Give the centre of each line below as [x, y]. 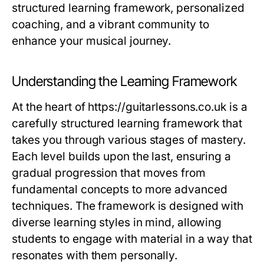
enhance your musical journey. [92, 41]
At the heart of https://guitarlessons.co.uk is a [130, 107]
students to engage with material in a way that [132, 239]
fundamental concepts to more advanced [120, 190]
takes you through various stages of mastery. [129, 140]
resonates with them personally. [95, 256]
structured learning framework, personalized [128, 8]
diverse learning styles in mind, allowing [117, 223]
